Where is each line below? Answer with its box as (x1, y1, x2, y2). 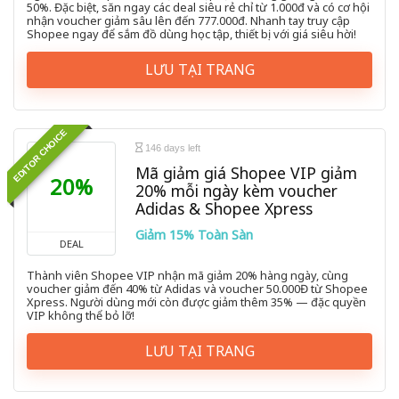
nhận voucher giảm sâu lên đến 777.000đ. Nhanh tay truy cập (27, 12, 350, 29)
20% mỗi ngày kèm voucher (135, 180, 338, 202)
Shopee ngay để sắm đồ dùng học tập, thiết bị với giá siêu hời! (27, 26, 356, 43)
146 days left (142, 142, 200, 154)
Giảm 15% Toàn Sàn (135, 226, 253, 244)
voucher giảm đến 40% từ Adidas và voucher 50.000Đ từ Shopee (27, 281, 368, 297)
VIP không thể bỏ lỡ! (27, 307, 134, 324)
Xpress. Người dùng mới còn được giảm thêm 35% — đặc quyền (27, 294, 366, 311)
